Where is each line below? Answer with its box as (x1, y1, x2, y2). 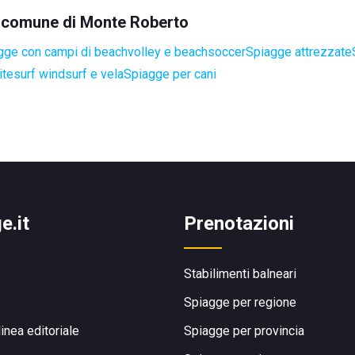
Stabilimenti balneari (184, 266, 296, 281)
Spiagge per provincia (184, 323, 304, 338)
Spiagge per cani (124, 67, 216, 82)
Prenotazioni (184, 212, 294, 235)
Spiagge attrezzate (246, 44, 352, 59)
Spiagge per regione (184, 295, 296, 310)
